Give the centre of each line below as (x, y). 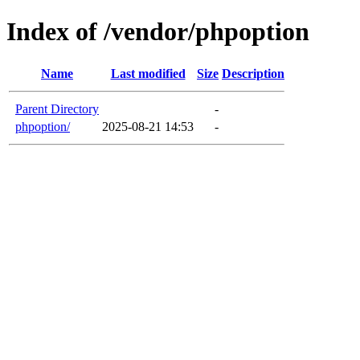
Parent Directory (57, 108)
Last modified (148, 73)
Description (253, 73)
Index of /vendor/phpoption (158, 32)
